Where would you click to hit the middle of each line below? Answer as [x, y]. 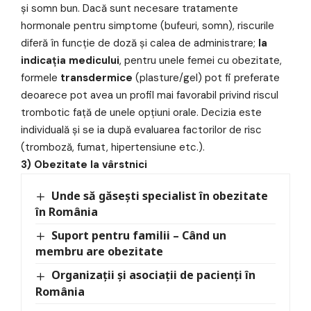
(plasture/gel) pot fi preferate [206, 78]
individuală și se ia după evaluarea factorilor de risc [141, 130]
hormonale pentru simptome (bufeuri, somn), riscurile [148, 26]
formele [41, 78]
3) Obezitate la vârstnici [84, 165]
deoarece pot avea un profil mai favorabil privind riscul [150, 95]
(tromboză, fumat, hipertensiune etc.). [113, 148]
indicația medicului [70, 61]
